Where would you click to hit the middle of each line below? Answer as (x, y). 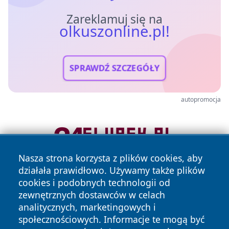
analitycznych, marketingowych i (87, 207)
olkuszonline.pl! (114, 31)
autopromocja (201, 100)
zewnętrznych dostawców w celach (92, 195)
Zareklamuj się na (114, 19)
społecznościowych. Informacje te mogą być (111, 219)
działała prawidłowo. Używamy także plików (112, 170)
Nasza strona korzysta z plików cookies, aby (110, 158)
